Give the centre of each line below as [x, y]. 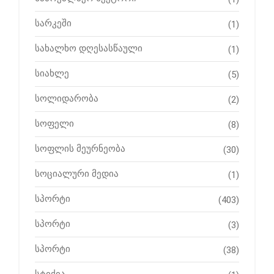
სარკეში [53, 24]
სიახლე [52, 74]
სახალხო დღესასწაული [89, 49]
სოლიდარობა [67, 99]
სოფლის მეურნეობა [80, 149]
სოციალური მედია [77, 174]
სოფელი [54, 124]
